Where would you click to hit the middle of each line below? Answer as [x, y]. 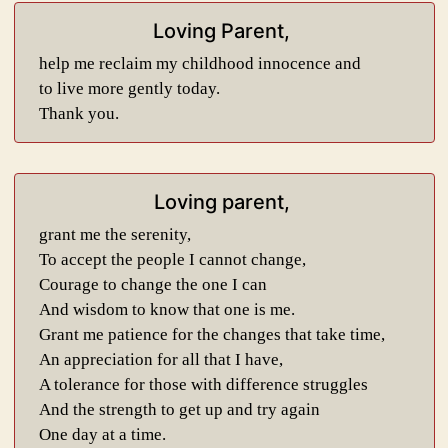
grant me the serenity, [114, 234]
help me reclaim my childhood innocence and [199, 63]
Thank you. [78, 113]
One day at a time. [102, 434]
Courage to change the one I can [152, 284]
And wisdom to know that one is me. [166, 309]
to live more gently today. [129, 88]
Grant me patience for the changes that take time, [211, 334]
